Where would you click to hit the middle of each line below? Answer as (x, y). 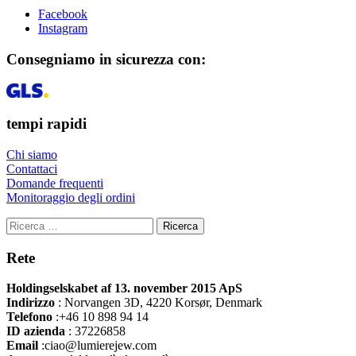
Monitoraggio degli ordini (71, 197)
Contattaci (32, 168)
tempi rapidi (46, 124)
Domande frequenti (55, 183)
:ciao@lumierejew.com (97, 346)
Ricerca (180, 226)
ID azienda (36, 331)
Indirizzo (31, 303)
